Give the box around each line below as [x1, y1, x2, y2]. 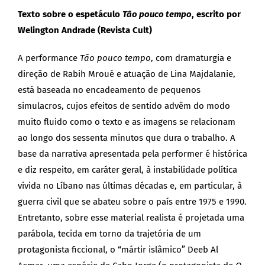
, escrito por [192, 9, 241, 20]
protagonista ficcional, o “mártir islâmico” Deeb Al [18, 244, 218, 256]
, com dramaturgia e [151, 53, 231, 64]
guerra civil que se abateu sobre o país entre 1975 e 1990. [18, 196, 247, 208]
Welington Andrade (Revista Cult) [18, 25, 183, 36]
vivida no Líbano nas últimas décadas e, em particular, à [18, 180, 242, 192]
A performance [18, 53, 80, 64]
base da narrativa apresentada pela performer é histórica [18, 148, 247, 160]
